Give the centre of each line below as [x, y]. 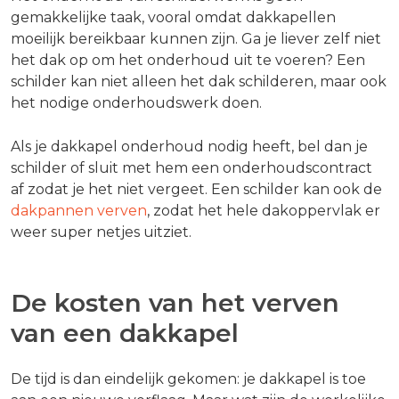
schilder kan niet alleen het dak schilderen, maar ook [199, 81]
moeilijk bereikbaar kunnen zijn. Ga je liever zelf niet [196, 38]
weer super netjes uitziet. [101, 232]
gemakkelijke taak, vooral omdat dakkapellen [173, 17]
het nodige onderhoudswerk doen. [136, 102]
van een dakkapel [125, 334]
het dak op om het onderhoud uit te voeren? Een [188, 60]
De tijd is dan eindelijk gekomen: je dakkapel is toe [188, 379]
